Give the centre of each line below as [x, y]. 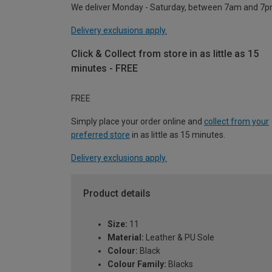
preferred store [100, 135]
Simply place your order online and [138, 122]
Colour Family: [137, 264]
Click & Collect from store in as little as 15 [165, 53]
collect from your [236, 122]
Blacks [180, 264]
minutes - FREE [104, 68]
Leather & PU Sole [179, 238]
